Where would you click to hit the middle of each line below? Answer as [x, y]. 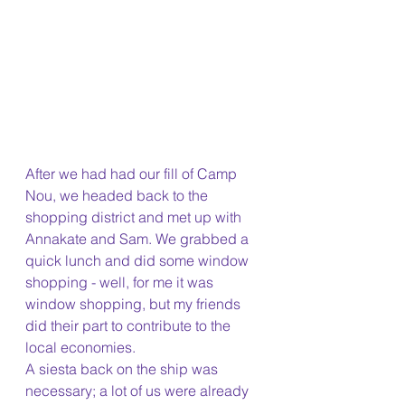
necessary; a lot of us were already [139, 391]
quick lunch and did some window [139, 261]
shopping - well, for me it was [121, 283]
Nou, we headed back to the [118, 196]
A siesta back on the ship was [123, 369]
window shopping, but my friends [135, 304]
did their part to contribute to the [130, 326]
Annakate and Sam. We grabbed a [139, 239]
